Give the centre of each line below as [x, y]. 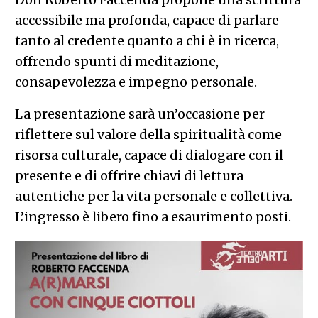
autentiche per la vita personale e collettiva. [153, 196]
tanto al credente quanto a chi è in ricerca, [147, 40]
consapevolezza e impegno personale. [136, 82]
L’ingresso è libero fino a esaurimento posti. [153, 216]
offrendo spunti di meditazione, [116, 61]
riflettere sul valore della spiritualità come [148, 134]
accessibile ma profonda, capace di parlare [147, 20]
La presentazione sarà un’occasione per [139, 114]
